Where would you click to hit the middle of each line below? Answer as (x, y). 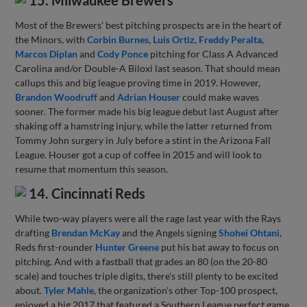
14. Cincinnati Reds (86, 194)
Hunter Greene (127, 247)
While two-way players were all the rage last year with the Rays (148, 219)
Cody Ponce (123, 54)
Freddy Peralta (231, 40)
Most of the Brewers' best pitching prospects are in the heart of (149, 25)
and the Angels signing (170, 233)
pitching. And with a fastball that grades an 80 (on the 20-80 (142, 262)
